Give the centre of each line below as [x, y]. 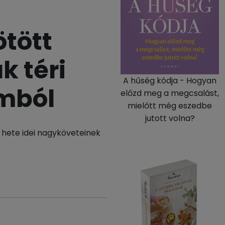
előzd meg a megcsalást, [170, 93]
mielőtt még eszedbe [170, 106]
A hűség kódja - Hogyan [170, 81]
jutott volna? [170, 118]
